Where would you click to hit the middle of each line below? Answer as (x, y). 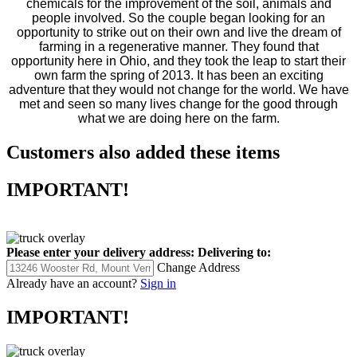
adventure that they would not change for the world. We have (178, 90)
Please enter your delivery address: (100, 253)
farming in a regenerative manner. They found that (178, 47)
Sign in (158, 284)
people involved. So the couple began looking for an (178, 18)
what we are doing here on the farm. (178, 119)
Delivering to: (234, 253)
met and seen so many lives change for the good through (178, 104)
